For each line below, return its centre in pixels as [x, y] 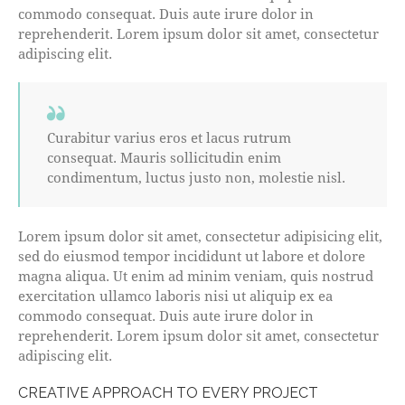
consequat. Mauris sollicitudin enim [164, 157]
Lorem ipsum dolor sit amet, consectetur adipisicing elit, [200, 236]
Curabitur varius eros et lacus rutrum [169, 137]
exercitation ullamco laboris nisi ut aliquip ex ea [175, 296]
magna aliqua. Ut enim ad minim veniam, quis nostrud [196, 276]
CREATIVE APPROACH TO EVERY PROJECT [168, 393]
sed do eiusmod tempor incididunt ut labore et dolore [192, 256]
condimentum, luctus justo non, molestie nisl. [196, 177]
